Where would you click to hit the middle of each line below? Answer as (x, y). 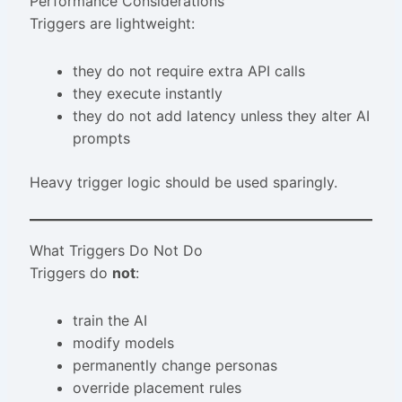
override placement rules (157, 388)
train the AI (109, 321)
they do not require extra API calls (188, 71)
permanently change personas (175, 366)
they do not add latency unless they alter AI (221, 116)
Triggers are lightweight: (112, 24)
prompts (101, 139)
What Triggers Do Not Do (116, 251)
